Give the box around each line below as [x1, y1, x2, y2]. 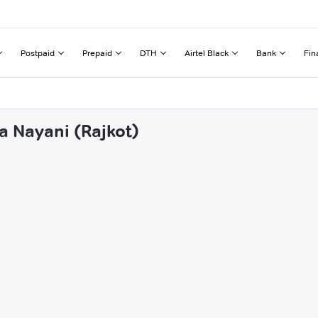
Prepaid [82, 47, 112, 58]
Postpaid [21, 47, 55, 58]
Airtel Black [185, 47, 229, 58]
